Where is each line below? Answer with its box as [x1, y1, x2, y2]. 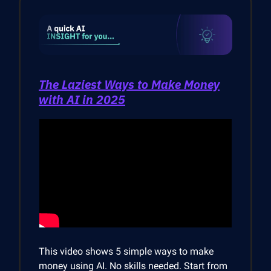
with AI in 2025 [39, 91, 125, 108]
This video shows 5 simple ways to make [39, 245, 214, 257]
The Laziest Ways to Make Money [39, 76, 220, 93]
